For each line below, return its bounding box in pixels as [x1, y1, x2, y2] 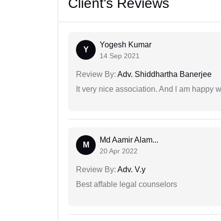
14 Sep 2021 [100, 52, 140, 60]
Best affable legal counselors [76, 180, 177, 189]
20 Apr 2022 [100, 147, 138, 155]
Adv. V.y [116, 165, 146, 174]
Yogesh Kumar [100, 40, 151, 49]
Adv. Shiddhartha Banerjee [116, 70, 212, 79]
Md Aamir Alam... [100, 136, 158, 145]
